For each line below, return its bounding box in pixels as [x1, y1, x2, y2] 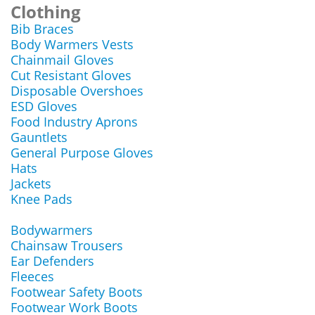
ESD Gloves [11, 98, 77, 115]
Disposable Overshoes [11, 82, 143, 99]
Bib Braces [11, 20, 74, 37]
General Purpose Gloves [11, 144, 153, 161]
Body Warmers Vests [11, 36, 134, 53]
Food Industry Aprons [11, 113, 138, 130]
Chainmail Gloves [11, 51, 114, 68]
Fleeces [11, 268, 54, 285]
